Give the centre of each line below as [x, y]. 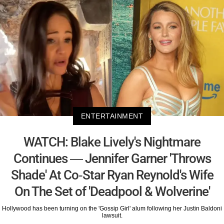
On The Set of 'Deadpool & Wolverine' [112, 191]
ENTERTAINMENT [112, 116]
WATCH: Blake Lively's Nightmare [112, 142]
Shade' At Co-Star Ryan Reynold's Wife [112, 175]
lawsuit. [112, 215]
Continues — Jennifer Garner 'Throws [112, 158]
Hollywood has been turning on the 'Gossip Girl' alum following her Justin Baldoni [112, 208]
